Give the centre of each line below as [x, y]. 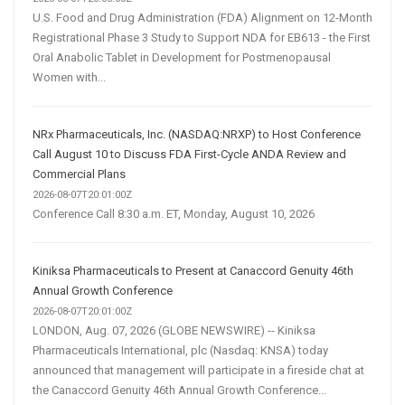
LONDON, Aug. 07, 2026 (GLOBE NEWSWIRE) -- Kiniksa [174, 330]
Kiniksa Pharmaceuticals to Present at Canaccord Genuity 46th [193, 270]
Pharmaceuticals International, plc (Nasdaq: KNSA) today [180, 350]
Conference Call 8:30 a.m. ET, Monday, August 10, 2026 [174, 213]
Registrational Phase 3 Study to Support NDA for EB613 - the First [202, 37]
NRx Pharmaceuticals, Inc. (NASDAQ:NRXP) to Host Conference [197, 134]
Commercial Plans [79, 174]
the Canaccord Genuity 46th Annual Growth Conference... [179, 390]
